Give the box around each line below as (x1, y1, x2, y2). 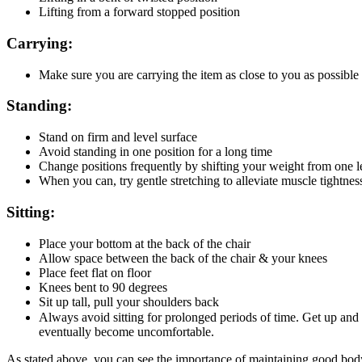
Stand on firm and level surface (39, 130, 197, 145)
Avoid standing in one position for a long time (39, 145, 272, 159)
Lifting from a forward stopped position (39, 5, 240, 19)
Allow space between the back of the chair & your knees (39, 250, 327, 265)
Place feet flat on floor (39, 265, 151, 280)
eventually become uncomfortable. (39, 324, 214, 339)
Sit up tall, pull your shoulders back (39, 294, 219, 309)
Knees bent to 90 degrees (39, 280, 167, 294)
